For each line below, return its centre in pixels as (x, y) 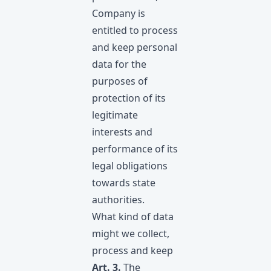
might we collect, (131, 233)
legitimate (115, 115)
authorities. (118, 200)
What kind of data (133, 217)
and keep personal (135, 47)
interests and (122, 132)
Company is (119, 13)
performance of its (135, 149)
